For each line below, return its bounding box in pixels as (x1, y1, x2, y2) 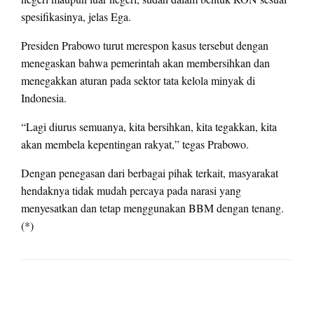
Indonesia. (21, 90, 67, 106)
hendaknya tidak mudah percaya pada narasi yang (21, 183, 241, 198)
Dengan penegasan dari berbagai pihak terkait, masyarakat (21, 165, 278, 181)
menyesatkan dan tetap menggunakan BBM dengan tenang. (21, 200, 284, 216)
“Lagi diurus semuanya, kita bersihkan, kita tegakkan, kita (21, 119, 277, 135)
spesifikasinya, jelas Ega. (21, 9, 131, 25)
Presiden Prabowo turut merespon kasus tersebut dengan (21, 38, 268, 53)
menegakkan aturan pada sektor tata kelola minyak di (21, 73, 255, 88)
